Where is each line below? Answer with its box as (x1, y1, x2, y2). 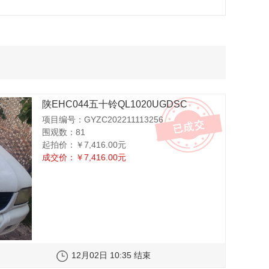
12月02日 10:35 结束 (71, 250, 151, 261)
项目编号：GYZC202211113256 (42, 115, 164, 125)
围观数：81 (42, 127, 86, 138)
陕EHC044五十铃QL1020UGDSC (42, 99, 188, 109)
